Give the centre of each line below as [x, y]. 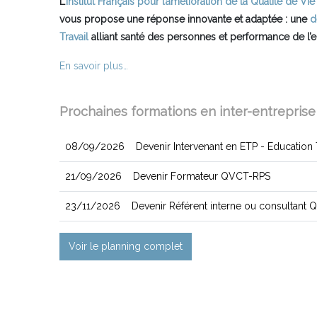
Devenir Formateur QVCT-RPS [202, 176]
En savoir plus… [94, 66]
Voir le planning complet [126, 246]
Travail [74, 37]
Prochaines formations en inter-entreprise [188, 111]
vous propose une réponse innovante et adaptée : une [185, 19]
